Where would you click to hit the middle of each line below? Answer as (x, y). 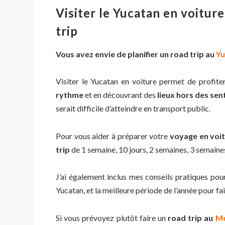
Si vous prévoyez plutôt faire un (112, 217)
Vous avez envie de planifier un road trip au (136, 54)
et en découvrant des (120, 95)
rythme (70, 95)
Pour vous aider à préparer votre (113, 136)
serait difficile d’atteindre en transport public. (133, 108)
